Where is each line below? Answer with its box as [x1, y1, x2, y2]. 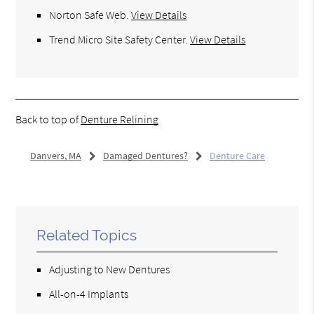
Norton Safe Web [49, 7, 127, 22]
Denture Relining [81, 111, 159, 126]
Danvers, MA [29, 149, 81, 162]
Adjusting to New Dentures [49, 261, 170, 276]
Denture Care [209, 149, 265, 162]
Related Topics [36, 226, 137, 244]
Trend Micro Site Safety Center [49, 32, 186, 46]
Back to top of [15, 111, 81, 126]
